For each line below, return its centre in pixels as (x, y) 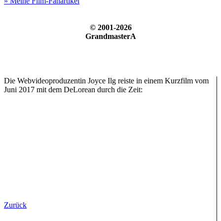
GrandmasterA (110, 36)
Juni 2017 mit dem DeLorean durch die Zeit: (73, 90)
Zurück (15, 205)
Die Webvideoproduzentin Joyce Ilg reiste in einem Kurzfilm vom (106, 81)
